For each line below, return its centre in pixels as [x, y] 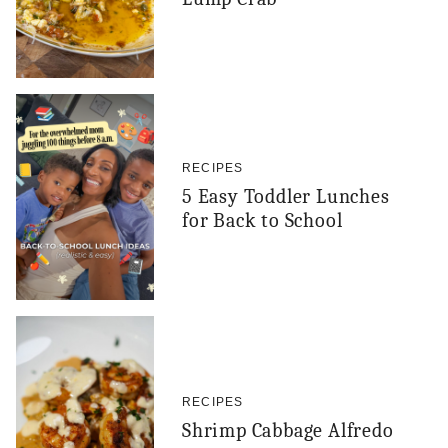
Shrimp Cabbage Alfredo [288, 430]
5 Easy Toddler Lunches [286, 196]
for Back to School [262, 220]
